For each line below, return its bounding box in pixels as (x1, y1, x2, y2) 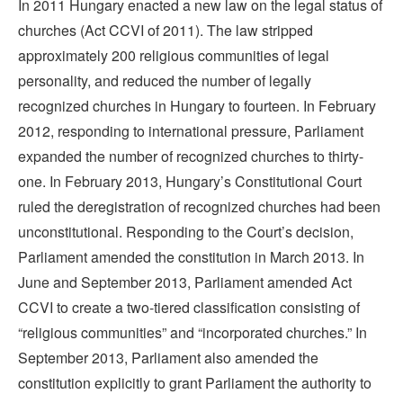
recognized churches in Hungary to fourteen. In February (18, 95, 376, 117)
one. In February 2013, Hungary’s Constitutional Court (18, 171, 362, 193)
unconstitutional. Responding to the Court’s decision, (18, 221, 354, 243)
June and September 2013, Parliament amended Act (18, 272, 352, 293)
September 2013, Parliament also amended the (18, 347, 318, 369)
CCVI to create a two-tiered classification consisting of (18, 297, 360, 318)
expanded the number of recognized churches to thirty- (18, 146, 363, 167)
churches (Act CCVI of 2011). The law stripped (18, 20, 313, 41)
